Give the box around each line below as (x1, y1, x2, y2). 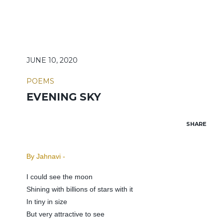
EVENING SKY (26, 90, 101, 103)
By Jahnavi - (26, 152, 65, 160)
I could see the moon (26, 173, 93, 181)
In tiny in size (26, 198, 67, 206)
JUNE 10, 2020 (26, 55, 78, 65)
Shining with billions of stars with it (26, 185, 133, 194)
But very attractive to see (26, 210, 105, 219)
